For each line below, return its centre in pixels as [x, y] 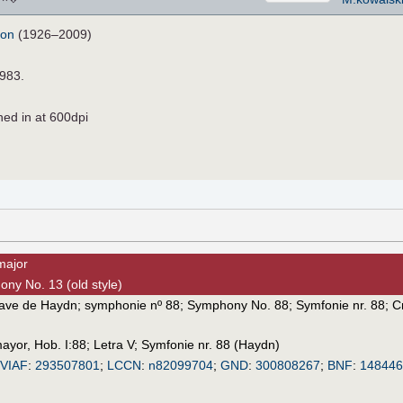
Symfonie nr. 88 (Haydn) [210, 344]
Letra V [114, 344]
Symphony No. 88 [238, 304]
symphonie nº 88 [132, 304]
